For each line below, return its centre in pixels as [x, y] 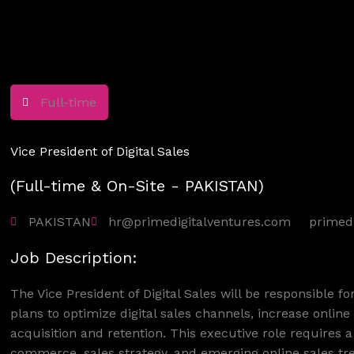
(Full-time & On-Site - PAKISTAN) [137, 186]
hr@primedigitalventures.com [200, 222]
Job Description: [74, 258]
